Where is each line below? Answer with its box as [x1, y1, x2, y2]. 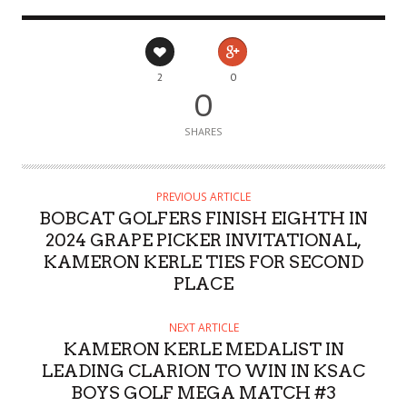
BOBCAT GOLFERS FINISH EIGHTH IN [39, 208, 368, 230]
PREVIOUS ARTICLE [156, 189, 251, 205]
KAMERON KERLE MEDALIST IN [63, 339, 344, 361]
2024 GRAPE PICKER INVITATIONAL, [45, 230, 362, 252]
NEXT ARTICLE [168, 320, 239, 336]
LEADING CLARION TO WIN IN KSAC [42, 361, 365, 382]
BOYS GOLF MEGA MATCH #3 [71, 382, 336, 404]
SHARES [184, 124, 223, 139]
